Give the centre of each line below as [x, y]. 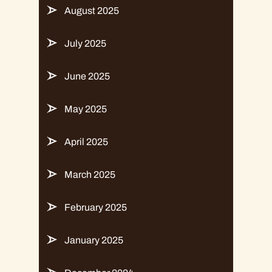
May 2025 [86, 109]
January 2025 [94, 240]
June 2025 [87, 76]
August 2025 [92, 10]
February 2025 [96, 207]
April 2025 [86, 141]
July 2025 [85, 43]
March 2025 [90, 174]
